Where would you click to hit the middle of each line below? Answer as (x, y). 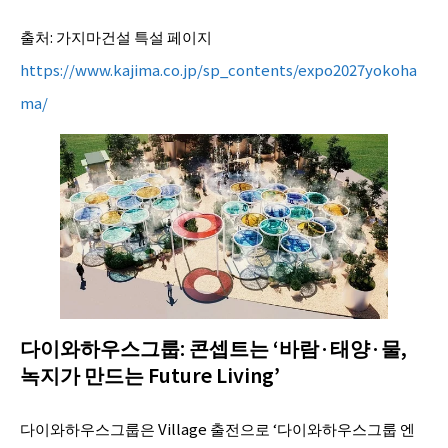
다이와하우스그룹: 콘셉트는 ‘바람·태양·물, (213, 347)
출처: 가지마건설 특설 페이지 (116, 37)
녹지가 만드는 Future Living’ (150, 374)
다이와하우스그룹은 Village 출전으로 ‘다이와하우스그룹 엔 (217, 428)
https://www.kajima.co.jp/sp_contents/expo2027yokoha (218, 70)
